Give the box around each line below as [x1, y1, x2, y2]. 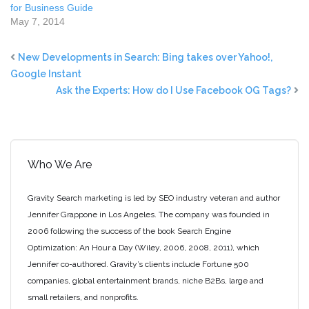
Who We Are [28, 158, 92, 171]
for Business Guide [10, 2, 93, 13]
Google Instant [10, 68, 81, 79]
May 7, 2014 [10, 16, 65, 27]
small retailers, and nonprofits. [28, 292, 139, 302]
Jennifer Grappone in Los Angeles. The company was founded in [28, 210, 270, 219]
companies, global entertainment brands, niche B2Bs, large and [28, 276, 263, 286]
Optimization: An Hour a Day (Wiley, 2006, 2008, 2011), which [28, 243, 259, 252]
